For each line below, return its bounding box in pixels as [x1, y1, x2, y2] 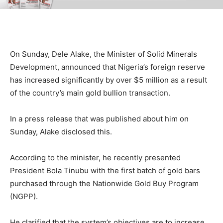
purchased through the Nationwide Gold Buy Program [10, 179, 199, 189]
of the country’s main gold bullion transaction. [10, 88, 170, 98]
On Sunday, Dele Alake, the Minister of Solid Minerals [10, 49, 197, 59]
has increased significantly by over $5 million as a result [10, 75, 207, 85]
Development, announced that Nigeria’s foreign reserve [10, 62, 205, 72]
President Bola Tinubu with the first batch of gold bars [10, 166, 200, 176]
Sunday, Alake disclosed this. [10, 127, 112, 137]
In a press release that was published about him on [10, 114, 189, 124]
